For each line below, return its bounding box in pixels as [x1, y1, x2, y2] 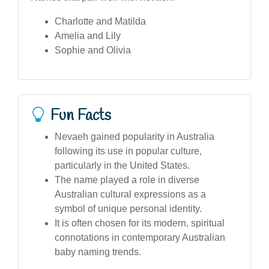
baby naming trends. [55, 246, 141, 257]
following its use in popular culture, [55, 145, 202, 156]
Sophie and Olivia [55, 44, 131, 55]
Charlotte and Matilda [55, 16, 146, 26]
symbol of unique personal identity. [55, 203, 202, 214]
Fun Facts [50, 105, 111, 126]
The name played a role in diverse [55, 174, 199, 185]
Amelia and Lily [55, 30, 121, 41]
